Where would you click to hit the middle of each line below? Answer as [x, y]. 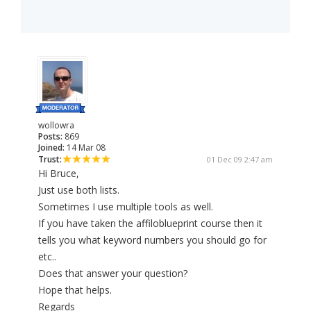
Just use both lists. [79, 190]
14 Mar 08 [85, 148]
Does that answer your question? [113, 274]
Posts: [50, 137]
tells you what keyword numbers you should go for [152, 240]
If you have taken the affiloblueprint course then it [150, 224]
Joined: [51, 148]
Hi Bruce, [59, 174]
